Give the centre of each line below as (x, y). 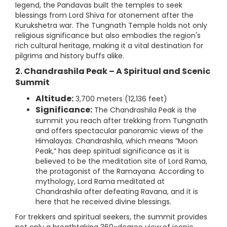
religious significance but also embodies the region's (108, 36)
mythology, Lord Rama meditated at (100, 182)
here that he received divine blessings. (103, 202)
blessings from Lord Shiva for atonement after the (104, 15)
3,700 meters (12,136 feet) (120, 99)
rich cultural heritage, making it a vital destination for (109, 46)
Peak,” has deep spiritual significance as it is (112, 151)
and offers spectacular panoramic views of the (119, 131)
